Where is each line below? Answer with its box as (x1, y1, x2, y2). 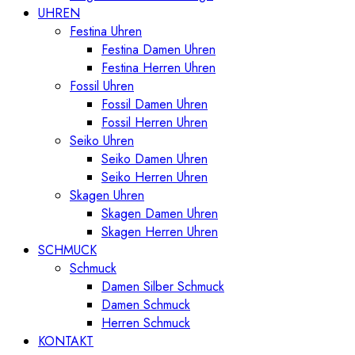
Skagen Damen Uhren (101, 204, 218, 223)
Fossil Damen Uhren (101, 94, 208, 113)
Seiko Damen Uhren (101, 149, 208, 168)
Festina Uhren (70, 21, 142, 40)
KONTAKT (38, 331, 94, 350)
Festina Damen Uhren (101, 40, 216, 59)
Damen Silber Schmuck (101, 277, 224, 296)
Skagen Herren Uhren (101, 222, 218, 241)
